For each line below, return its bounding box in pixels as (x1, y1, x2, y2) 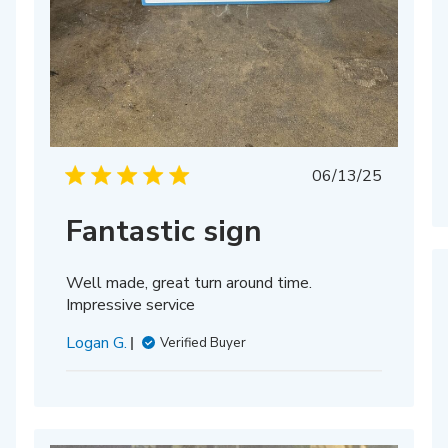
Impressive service (66, 294, 196, 317)
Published (345, 164, 416, 187)
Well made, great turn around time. (66, 272, 313, 295)
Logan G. (66, 332, 128, 355)
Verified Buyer (160, 334, 247, 353)
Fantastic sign (66, 211, 263, 253)
